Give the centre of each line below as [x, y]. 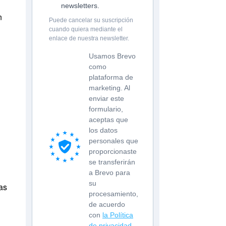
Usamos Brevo [112, 56]
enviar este [106, 99]
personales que [114, 141]
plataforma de [111, 77]
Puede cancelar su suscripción [91, 20]
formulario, [106, 109]
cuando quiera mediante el [86, 30]
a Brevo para [109, 173]
